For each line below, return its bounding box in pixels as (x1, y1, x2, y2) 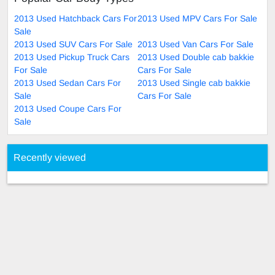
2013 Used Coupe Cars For (14, 104, 122, 114)
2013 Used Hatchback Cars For (14, 14, 137, 24)
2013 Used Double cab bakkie (137, 52, 254, 63)
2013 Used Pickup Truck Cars (14, 52, 130, 63)
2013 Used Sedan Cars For (14, 78, 121, 88)
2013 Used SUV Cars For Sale (14, 39, 133, 50)
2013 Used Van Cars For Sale (137, 39, 254, 50)
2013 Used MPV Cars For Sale (137, 14, 257, 24)
